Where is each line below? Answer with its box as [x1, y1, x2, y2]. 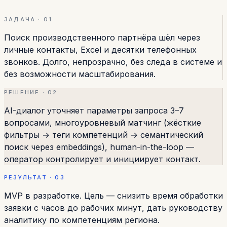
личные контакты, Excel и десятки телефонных [4, 45, 197, 55]
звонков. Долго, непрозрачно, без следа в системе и [4, 57, 222, 67]
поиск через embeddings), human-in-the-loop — [4, 142, 194, 153]
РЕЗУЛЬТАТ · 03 [4, 174, 65, 181]
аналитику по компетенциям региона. [4, 215, 160, 225]
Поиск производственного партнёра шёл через [4, 32, 200, 43]
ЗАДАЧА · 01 [4, 16, 53, 23]
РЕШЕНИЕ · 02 [4, 89, 58, 96]
